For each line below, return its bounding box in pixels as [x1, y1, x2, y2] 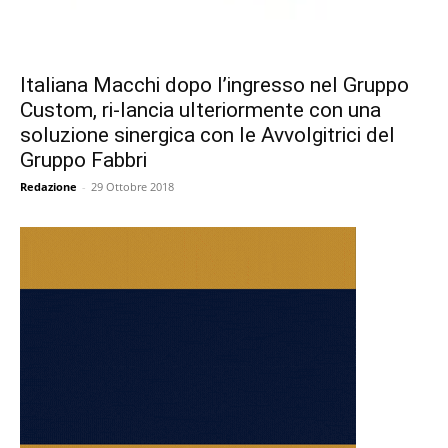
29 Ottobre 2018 [91, 179, 174, 194]
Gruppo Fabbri [20, 148, 147, 172]
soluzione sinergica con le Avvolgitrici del [20, 123, 395, 147]
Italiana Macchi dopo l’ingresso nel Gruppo [20, 73, 409, 97]
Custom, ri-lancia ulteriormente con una [20, 98, 381, 122]
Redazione [20, 179, 77, 194]
